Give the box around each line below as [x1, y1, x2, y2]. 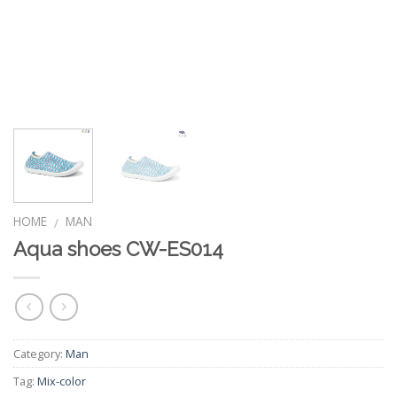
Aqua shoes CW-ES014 [13, 237, 223, 261]
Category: [13, 346, 66, 362]
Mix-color [37, 373, 86, 390]
